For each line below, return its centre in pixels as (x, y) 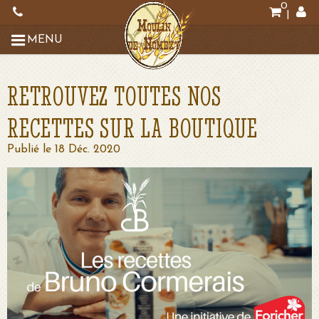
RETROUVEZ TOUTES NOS (114, 95)
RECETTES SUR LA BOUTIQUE (133, 127)
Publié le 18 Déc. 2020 (64, 149)
